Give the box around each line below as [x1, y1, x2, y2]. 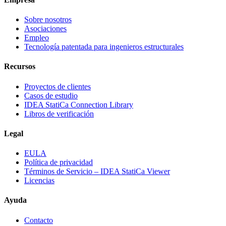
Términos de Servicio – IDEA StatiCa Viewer [24, 167, 170, 176]
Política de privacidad [24, 158, 93, 167]
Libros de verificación [24, 109, 94, 118]
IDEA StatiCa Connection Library [24, 100, 133, 109]
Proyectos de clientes [24, 82, 91, 91]
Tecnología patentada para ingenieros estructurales [24, 42, 184, 51]
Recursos [4, 62, 35, 71]
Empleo [24, 33, 49, 42]
